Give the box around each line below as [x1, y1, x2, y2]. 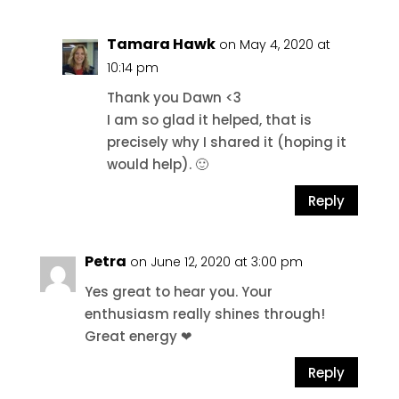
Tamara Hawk [106, 34, 216, 54]
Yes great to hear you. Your [84, 282, 273, 301]
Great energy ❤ [84, 327, 192, 346]
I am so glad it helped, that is [106, 110, 312, 129]
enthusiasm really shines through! [84, 305, 325, 323]
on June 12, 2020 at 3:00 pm [129, 253, 303, 271]
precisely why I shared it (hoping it [106, 133, 346, 151]
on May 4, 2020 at [218, 36, 330, 53]
